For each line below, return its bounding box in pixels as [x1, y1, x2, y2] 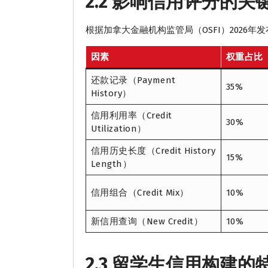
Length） [90, 159, 132, 170]
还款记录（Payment [90, 75, 176, 86]
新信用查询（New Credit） [90, 216, 203, 227]
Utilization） [90, 123, 147, 135]
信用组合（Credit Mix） [90, 187, 189, 199]
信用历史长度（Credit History [90, 145, 215, 157]
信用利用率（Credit [90, 110, 172, 121]
